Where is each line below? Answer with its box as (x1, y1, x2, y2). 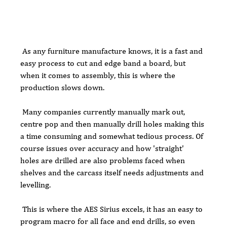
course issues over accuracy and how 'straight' (20, 144, 186, 153)
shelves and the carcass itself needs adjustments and (20, 168, 206, 177)
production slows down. (20, 83, 107, 92)
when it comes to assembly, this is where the (20, 71, 178, 80)
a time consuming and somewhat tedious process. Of (20, 132, 206, 141)
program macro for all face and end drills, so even (20, 217, 198, 226)
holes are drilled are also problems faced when (20, 156, 187, 165)
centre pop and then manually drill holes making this (20, 120, 207, 129)
